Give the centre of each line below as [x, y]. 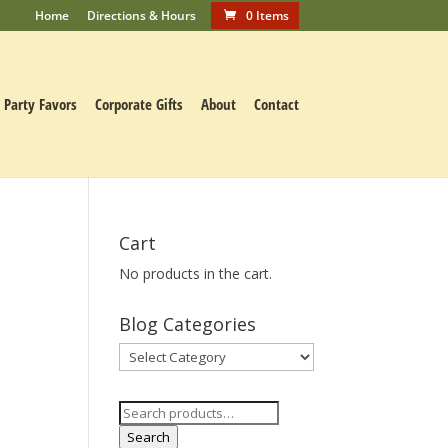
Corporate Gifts [138, 104]
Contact [276, 104]
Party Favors [40, 104]
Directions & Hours [141, 15]
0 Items [267, 15]
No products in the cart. [196, 273]
